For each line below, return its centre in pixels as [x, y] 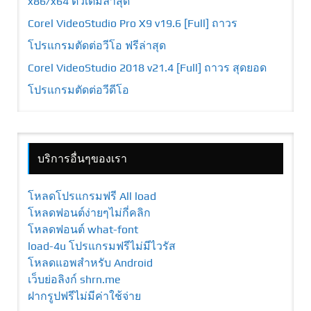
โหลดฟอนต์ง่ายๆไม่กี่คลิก [89, 212]
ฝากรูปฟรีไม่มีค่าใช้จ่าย [84, 296]
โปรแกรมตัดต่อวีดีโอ [78, 90]
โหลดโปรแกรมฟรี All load [92, 196]
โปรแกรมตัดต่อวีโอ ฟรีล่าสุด [97, 45]
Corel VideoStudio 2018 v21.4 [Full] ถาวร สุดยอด [147, 67]
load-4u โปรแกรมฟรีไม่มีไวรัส [102, 246]
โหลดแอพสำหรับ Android [90, 262]
